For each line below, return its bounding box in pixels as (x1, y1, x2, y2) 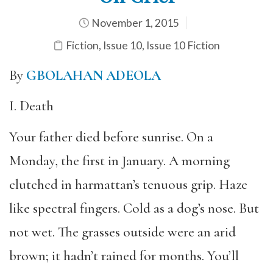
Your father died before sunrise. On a (9, 128, 213, 146)
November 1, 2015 (90, 16, 179, 29)
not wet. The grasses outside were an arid (9, 223, 236, 241)
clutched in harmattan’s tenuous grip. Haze (9, 175, 247, 193)
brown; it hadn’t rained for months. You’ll (9, 247, 239, 264)
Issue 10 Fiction (146, 38, 220, 52)
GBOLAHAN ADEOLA (26, 66, 161, 84)
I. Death (9, 97, 54, 115)
